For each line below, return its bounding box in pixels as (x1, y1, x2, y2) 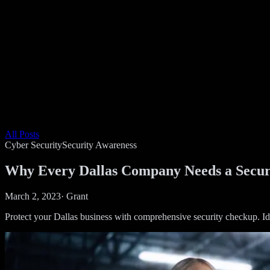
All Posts (5, 129, 39, 139)
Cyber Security (5, 140, 62, 150)
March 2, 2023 (5, 190, 61, 201)
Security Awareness (62, 140, 137, 150)
